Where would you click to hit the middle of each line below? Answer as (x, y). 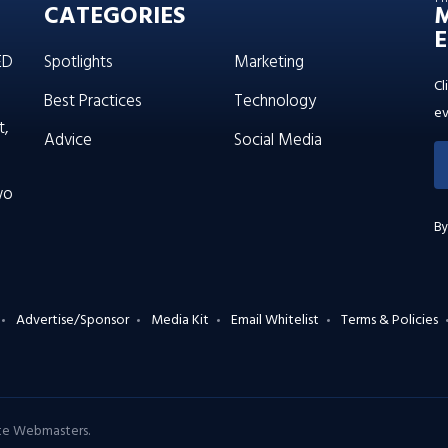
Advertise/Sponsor (72, 321)
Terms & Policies (389, 321)
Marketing (268, 63)
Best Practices (92, 102)
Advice (67, 141)
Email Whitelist (275, 321)
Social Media (277, 141)
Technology (274, 102)
